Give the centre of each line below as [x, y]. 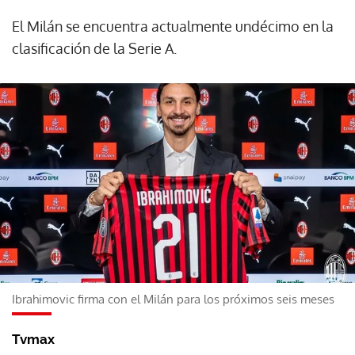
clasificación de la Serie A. [94, 48]
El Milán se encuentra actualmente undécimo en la [173, 26]
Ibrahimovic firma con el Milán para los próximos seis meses [173, 299]
